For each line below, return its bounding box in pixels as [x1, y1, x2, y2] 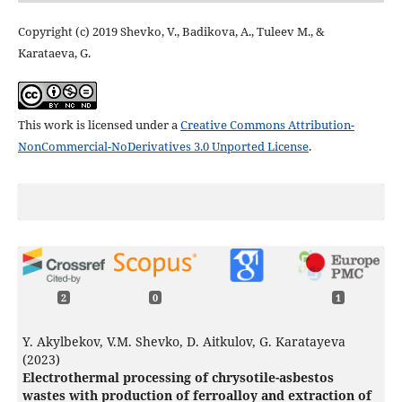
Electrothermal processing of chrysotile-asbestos [22, 368, 334, 386]
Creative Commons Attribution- [179, 117, 354, 134]
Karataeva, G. [17, 45, 91, 62]
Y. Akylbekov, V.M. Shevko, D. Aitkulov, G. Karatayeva [22, 332, 345, 350]
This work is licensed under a [17, 117, 180, 134]
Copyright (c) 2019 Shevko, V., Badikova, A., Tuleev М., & [17, 23, 325, 40]
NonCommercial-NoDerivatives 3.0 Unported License [17, 138, 309, 155]
